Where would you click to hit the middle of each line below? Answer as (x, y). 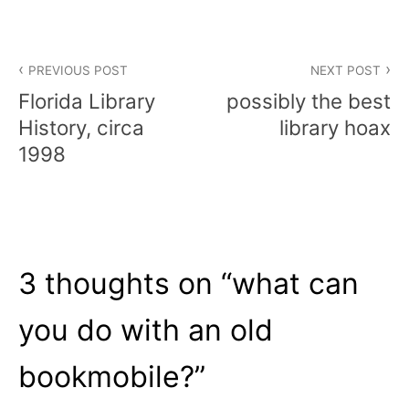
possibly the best (309, 101)
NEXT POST (345, 70)
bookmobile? (106, 377)
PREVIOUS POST (79, 70)
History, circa (81, 128)
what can (295, 284)
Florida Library (87, 101)
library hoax (335, 128)
